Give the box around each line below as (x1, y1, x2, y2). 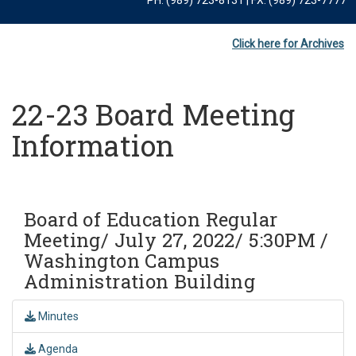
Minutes (36, 309, 79, 323)
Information (12, 126, 175, 164)
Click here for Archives (232, 37, 344, 50)
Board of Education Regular (24, 206, 278, 232)
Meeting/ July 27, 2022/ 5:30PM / (24, 226, 329, 253)
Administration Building (24, 268, 256, 294)
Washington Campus (24, 247, 220, 273)
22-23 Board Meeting (12, 95, 296, 133)
